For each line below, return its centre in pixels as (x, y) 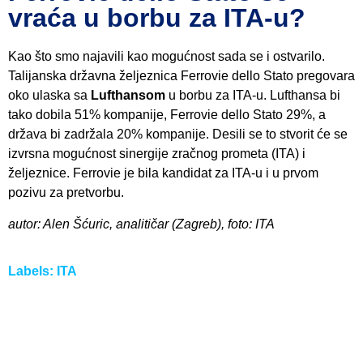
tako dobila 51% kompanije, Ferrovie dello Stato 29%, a (167, 115)
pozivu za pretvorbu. (66, 193)
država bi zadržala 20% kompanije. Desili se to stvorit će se (178, 135)
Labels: (32, 271)
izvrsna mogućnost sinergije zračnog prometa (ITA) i (157, 154)
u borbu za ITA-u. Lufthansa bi (254, 96)
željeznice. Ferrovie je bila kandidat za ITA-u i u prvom (163, 173)
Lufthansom (130, 96)
